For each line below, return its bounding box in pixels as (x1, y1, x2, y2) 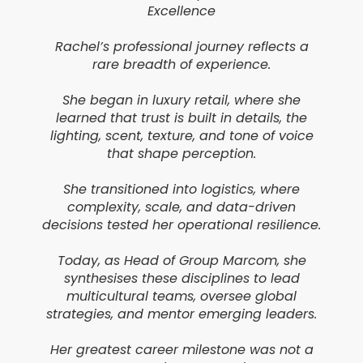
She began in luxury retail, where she (62, 91, 301, 110)
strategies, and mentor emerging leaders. (46, 305, 317, 324)
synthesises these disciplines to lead (63, 269, 300, 288)
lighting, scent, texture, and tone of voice (49, 126, 314, 146)
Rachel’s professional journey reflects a (54, 37, 309, 57)
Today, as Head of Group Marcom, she (57, 251, 306, 271)
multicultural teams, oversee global (66, 287, 297, 306)
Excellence (147, 2, 216, 21)
